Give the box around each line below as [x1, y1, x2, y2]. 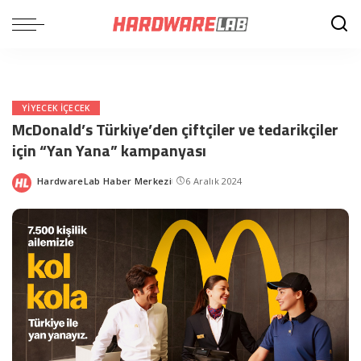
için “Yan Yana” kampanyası [12, 138, 206, 163]
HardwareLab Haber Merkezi [37, 174, 172, 187]
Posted [36, 180, 68, 193]
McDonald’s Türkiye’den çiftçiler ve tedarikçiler [12, 117, 338, 142]
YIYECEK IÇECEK [22, 102, 90, 114]
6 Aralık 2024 [185, 174, 243, 187]
